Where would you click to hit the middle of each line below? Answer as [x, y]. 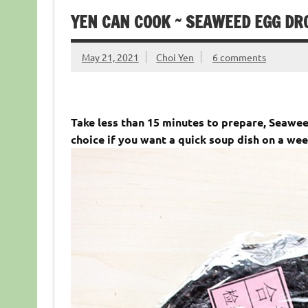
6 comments [239, 57]
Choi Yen [175, 57]
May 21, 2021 [110, 57]
